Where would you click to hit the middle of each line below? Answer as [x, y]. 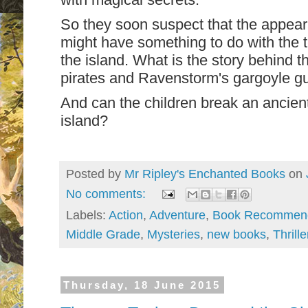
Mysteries [174, 235]
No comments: [108, 194]
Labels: [87, 216]
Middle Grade [103, 235]
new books [236, 235]
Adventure [177, 216]
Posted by [95, 174]
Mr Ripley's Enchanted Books [205, 174]
